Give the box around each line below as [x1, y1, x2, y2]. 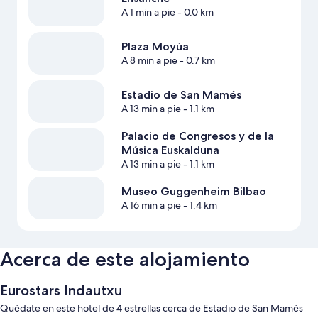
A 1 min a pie [121, 6, 175, 19]
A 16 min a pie [121, 199, 181, 212]
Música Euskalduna [121, 143, 219, 158]
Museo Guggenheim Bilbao [121, 185, 266, 199]
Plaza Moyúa [121, 40, 189, 54]
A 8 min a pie [121, 54, 177, 67]
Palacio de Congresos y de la [121, 129, 274, 143]
